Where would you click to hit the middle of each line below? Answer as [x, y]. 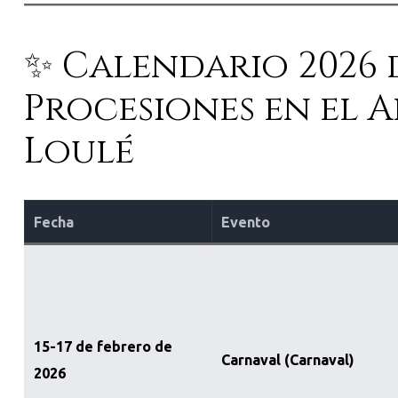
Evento [245, 223]
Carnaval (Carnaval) [287, 360]
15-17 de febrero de [103, 347]
